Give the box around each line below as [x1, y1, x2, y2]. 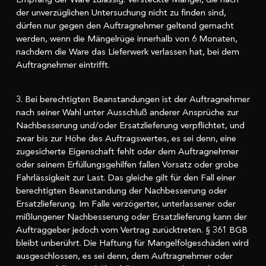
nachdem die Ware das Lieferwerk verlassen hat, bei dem [15, 45, 239, 58]
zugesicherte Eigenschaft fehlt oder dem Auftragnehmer [15, 145, 239, 158]
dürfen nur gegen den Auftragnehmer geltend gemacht [15, 19, 234, 31]
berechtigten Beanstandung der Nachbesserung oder [15, 185, 227, 197]
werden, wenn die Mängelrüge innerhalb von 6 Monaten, [15, 32, 237, 45]
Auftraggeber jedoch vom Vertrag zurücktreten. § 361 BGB [15, 224, 248, 236]
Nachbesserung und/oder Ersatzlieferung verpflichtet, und [15, 119, 245, 132]
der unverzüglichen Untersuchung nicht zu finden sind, [15, 6, 226, 18]
